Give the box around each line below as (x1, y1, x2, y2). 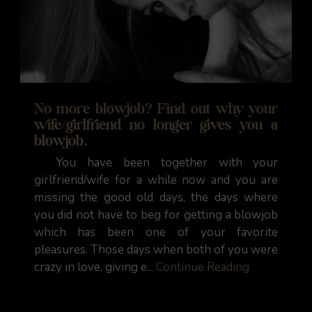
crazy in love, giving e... (33, 259, 156, 275)
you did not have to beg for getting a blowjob (33, 207, 279, 223)
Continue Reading (155, 259, 249, 275)
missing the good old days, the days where (33, 189, 279, 205)
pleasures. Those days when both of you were (33, 242, 279, 258)
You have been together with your (33, 155, 279, 171)
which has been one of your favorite (33, 224, 279, 240)
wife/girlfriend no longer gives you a (33, 114, 279, 134)
